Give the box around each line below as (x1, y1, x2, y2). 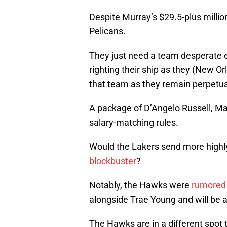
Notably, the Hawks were (89, 175, 192, 186)
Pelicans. (89, 21, 126, 32)
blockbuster (89, 150, 136, 162)
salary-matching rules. (89, 112, 178, 123)
